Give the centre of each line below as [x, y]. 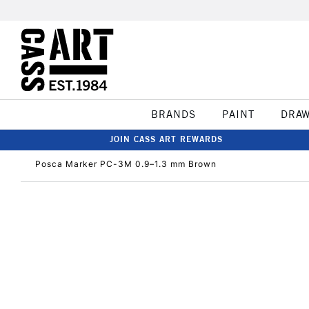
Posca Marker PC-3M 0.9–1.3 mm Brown [126, 164]
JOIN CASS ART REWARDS [166, 139]
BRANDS [173, 114]
